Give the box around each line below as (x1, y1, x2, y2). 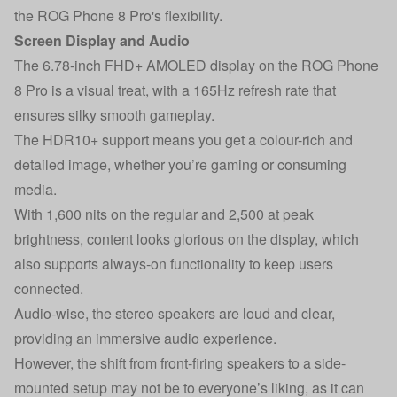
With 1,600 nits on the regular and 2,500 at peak (14, 204, 314, 224)
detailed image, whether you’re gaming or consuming (14, 154, 346, 175)
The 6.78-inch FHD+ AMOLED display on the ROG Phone (14, 55, 378, 75)
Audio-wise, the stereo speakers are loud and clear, (14, 303, 335, 323)
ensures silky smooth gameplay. (14, 105, 214, 125)
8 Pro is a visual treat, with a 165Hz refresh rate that (14, 80, 336, 100)
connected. (14, 278, 83, 299)
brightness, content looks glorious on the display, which (14, 229, 359, 249)
